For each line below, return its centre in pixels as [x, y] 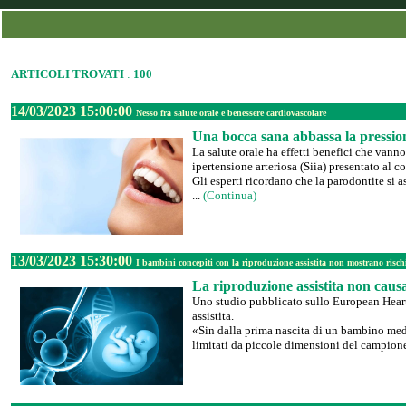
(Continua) [230, 195]
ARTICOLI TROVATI [68, 74]
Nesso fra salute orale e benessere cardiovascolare [231, 113]
